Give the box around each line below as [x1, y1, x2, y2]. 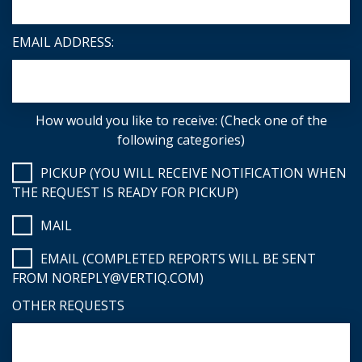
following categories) [117, 131, 245, 149]
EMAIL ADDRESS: [12, 33, 114, 51]
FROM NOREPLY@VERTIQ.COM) [12, 269, 204, 287]
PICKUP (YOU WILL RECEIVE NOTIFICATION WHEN [40, 164, 347, 182]
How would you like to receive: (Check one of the [35, 112, 327, 129]
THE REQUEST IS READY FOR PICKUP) [12, 183, 238, 201]
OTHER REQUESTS [12, 297, 124, 314]
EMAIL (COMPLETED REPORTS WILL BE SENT [40, 250, 316, 267]
